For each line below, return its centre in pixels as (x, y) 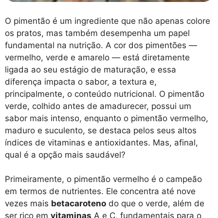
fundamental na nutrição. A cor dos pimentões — (101, 45)
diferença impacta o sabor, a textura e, (81, 82)
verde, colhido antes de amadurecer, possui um (98, 106)
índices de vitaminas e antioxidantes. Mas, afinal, (101, 142)
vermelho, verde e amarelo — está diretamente (97, 57)
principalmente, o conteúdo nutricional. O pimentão (105, 94)
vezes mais (28, 204)
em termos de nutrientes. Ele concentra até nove (100, 191)
